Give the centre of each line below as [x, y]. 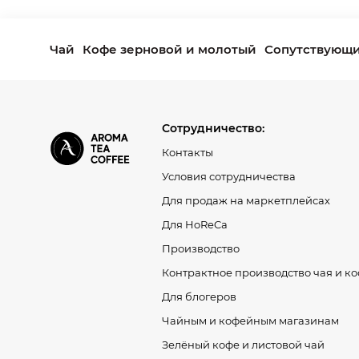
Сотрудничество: [213, 128]
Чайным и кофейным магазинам [250, 321]
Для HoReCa [195, 224]
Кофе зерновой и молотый [169, 49]
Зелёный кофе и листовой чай [243, 345]
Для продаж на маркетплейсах [246, 200]
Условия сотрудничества [229, 176]
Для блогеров [199, 296]
